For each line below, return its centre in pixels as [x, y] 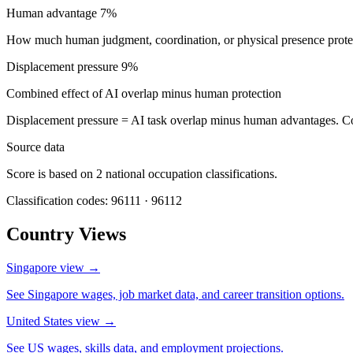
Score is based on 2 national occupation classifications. [142, 173]
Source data [35, 147]
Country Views [66, 234]
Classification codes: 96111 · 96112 [94, 200]
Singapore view [47, 267]
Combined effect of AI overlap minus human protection [144, 93]
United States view [55, 321]
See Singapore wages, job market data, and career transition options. [175, 294]
